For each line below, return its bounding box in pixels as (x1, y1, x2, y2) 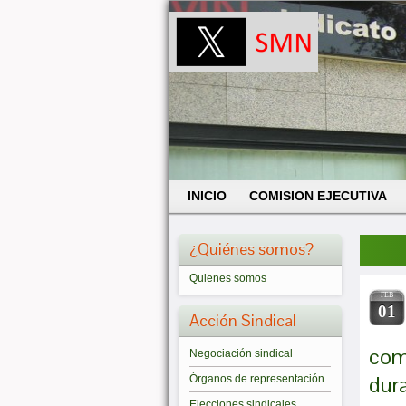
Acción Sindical (189, 310, 296, 331)
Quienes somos (189, 272, 266, 285)
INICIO (188, 188, 227, 203)
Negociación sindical (189, 347, 293, 360)
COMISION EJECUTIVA (249, 188, 387, 203)
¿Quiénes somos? (189, 238, 314, 259)
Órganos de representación (189, 372, 324, 385)
